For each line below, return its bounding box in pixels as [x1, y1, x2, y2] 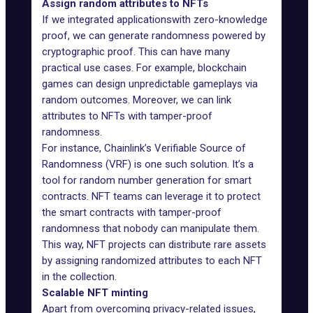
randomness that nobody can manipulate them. [42, 222, 259, 235]
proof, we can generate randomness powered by [42, 29, 265, 42]
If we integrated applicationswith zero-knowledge [42, 13, 268, 26]
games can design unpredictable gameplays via [42, 78, 258, 90]
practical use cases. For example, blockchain [42, 61, 247, 74]
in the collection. [42, 270, 117, 283]
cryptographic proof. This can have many [42, 45, 230, 58]
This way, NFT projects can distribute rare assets [42, 238, 266, 251]
